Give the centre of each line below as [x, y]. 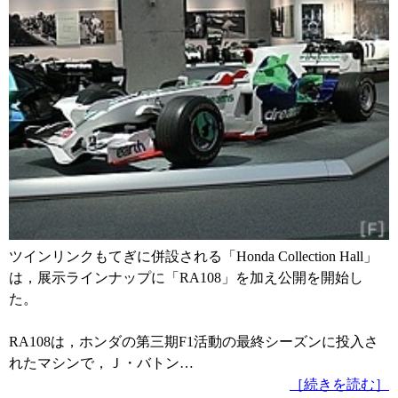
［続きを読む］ [339, 384]
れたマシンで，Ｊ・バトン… [101, 362]
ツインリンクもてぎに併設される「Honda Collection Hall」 [193, 256]
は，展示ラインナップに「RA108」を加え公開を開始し [186, 277]
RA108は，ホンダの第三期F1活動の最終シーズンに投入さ [194, 341]
